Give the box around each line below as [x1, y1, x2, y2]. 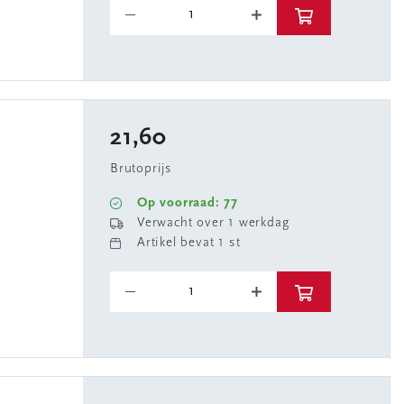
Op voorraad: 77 [137, 197, 238, 210]
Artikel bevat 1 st [137, 236, 241, 250]
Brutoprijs [110, 162, 172, 176]
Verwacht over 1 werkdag [137, 216, 289, 230]
